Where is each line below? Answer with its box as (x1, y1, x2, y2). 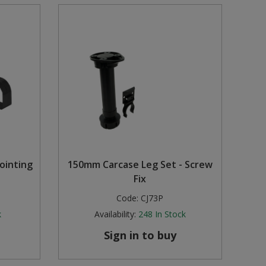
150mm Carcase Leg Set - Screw (67, 158, 213, 172)
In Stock (154, 208, 186, 220)
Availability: (94, 208, 136, 220)
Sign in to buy (103, 228, 176, 243)
